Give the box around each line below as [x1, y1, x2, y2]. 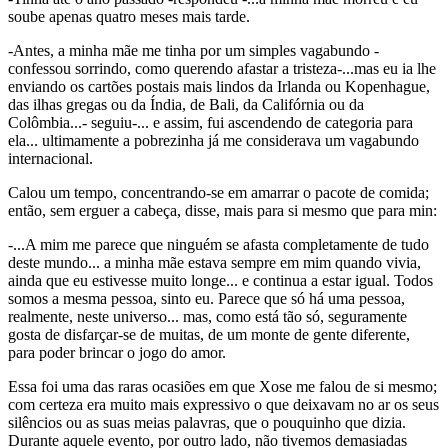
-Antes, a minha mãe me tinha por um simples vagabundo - [8, 42, 379, 59]
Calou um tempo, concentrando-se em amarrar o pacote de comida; [8, 184, 429, 201]
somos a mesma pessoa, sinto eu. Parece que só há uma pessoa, [8, 290, 405, 307]
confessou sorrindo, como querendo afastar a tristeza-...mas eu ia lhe [8, 60, 436, 77]
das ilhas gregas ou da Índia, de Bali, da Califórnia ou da [8, 96, 364, 113]
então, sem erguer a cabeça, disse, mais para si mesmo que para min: [8, 202, 437, 219]
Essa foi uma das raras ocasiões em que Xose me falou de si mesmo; [8, 378, 437, 395]
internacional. [8, 150, 93, 167]
